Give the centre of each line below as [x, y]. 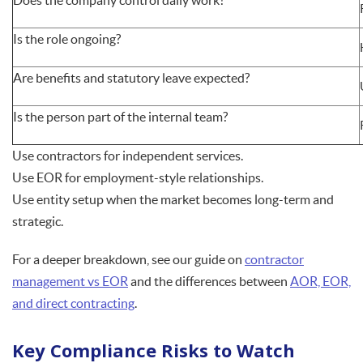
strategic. [38, 222]
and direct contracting [73, 303]
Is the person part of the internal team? [120, 117]
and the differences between [209, 282]
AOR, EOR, [320, 282]
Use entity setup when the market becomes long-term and [173, 200]
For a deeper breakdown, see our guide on [128, 260]
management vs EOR [70, 282]
